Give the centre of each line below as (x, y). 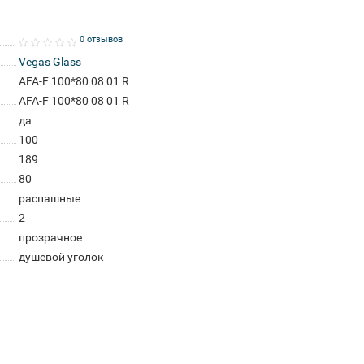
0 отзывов (101, 39)
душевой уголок (61, 257)
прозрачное (50, 237)
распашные (49, 198)
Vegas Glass (50, 62)
